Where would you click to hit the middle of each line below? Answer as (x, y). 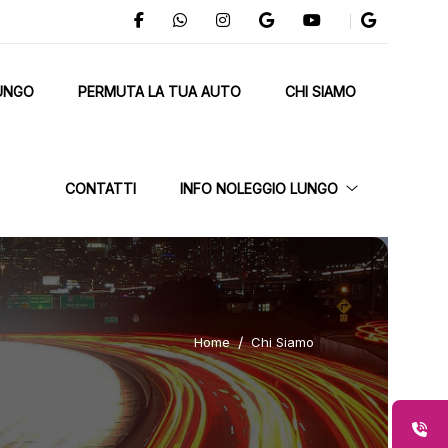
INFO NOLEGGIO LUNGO (259, 188)
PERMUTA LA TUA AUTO (159, 91)
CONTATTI (100, 188)
